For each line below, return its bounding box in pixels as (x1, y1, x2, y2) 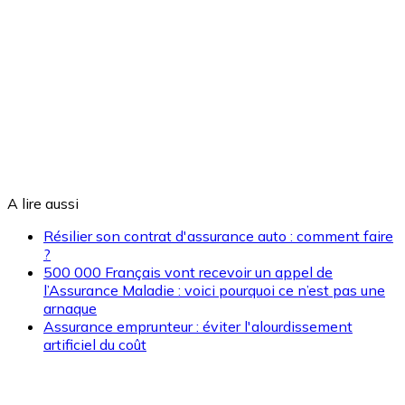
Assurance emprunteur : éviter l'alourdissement (43, 317, 353, 336)
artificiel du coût (43, 335, 146, 354)
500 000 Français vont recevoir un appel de (43, 263, 333, 282)
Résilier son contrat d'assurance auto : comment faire (43, 227, 393, 246)
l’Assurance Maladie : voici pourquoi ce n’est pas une (43, 281, 385, 300)
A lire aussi (7, 194, 79, 213)
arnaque (43, 299, 97, 318)
